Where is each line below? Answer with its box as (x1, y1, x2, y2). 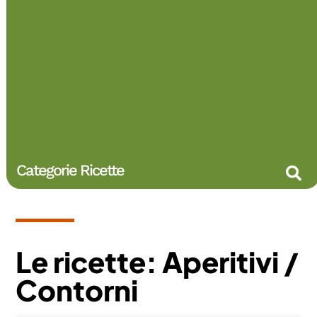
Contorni (16, 271, 139, 308)
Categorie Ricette (16, 161, 125, 179)
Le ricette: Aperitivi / (16, 243, 299, 279)
